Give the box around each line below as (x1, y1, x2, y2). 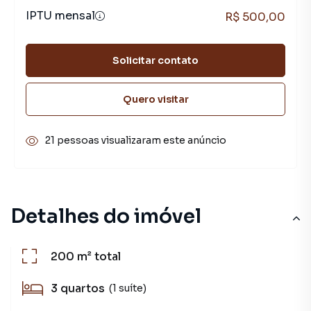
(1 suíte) (109, 281, 146, 294)
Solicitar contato (112, 53, 199, 67)
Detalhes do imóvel (10, 204, 201, 228)
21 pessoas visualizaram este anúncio (45, 134, 226, 146)
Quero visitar (122, 92, 189, 106)
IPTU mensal (26, 8, 95, 23)
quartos (60, 281, 105, 296)
